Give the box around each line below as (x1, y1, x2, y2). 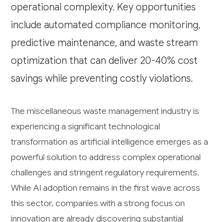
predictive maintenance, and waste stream (11, 36, 198, 49)
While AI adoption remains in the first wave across (11, 182, 201, 193)
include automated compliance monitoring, (11, 18, 201, 31)
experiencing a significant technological (11, 120, 161, 132)
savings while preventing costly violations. (11, 72, 193, 85)
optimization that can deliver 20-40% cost (11, 54, 198, 67)
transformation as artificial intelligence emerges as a (11, 136, 209, 147)
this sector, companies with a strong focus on (11, 197, 185, 209)
